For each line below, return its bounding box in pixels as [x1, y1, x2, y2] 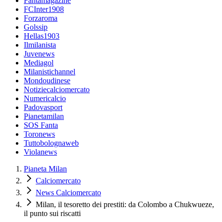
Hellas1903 [24, 32, 59, 40]
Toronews [24, 130, 55, 138]
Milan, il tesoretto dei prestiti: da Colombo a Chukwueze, [36, 200, 214, 209]
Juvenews [24, 50, 55, 58]
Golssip [24, 23, 48, 31]
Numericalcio [24, 94, 66, 103]
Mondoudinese [24, 76, 70, 85]
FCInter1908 [24, 5, 64, 13]
